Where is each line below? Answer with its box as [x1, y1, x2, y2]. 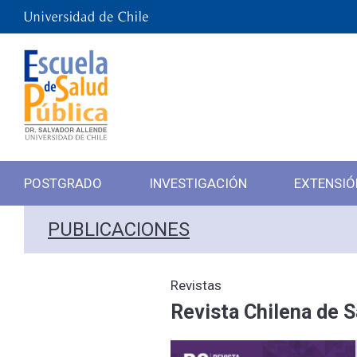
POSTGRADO [24, 175, 102, 191]
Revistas [171, 277, 222, 293]
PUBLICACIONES [48, 218, 190, 241]
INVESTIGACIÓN [148, 175, 247, 191]
